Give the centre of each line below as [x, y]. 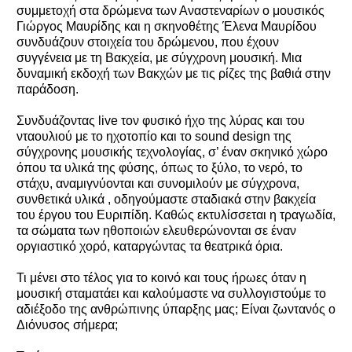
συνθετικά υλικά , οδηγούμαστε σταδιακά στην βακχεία [166, 199]
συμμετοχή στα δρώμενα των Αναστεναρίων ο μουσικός [170, 10]
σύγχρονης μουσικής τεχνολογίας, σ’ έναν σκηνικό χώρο [172, 152]
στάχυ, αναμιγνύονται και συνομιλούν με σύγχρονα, [158, 183]
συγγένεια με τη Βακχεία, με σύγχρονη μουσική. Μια [159, 57]
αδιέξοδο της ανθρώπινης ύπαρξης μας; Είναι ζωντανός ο [176, 309]
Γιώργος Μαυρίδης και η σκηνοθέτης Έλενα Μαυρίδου [167, 26]
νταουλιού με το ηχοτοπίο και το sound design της [154, 136]
